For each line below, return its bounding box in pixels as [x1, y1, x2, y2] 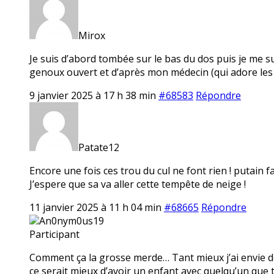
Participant [29, 227, 80, 241]
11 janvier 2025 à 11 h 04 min [29, 200, 161, 214]
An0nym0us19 [39, 213, 104, 228]
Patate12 [78, 140, 119, 154]
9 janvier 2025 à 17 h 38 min [29, 88, 156, 102]
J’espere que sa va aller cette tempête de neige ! [29, 177, 246, 191]
